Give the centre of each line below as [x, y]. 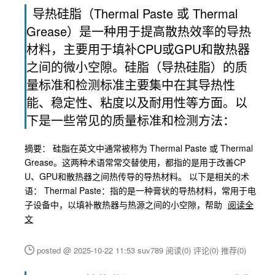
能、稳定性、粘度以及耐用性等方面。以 [137, 102]
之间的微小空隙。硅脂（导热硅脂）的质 [137, 67]
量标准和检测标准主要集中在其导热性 [131, 84]
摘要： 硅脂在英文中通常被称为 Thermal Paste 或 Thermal [139, 148]
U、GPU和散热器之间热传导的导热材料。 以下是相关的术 [137, 176]
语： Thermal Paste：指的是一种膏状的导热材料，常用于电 [140, 190]
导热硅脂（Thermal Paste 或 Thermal [135, 13]
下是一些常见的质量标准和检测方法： [131, 120]
